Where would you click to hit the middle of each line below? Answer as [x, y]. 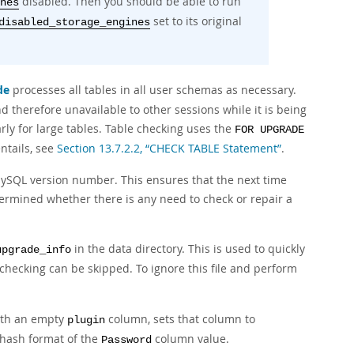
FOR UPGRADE [269, 130]
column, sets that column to [180, 319]
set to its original [196, 21]
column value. [190, 339]
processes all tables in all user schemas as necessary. [153, 90]
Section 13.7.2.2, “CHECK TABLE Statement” [169, 148]
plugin [86, 320]
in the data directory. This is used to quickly [188, 249]
